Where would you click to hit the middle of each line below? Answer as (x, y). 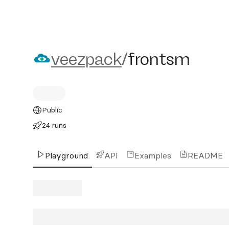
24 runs (54, 125)
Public (52, 110)
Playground (66, 155)
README (205, 155)
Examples (153, 155)
